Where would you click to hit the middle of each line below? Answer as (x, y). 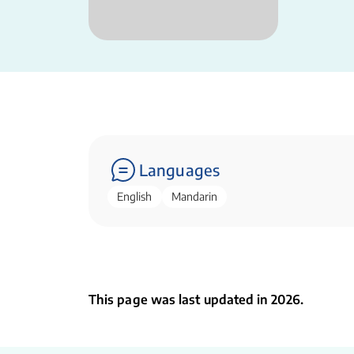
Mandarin (194, 196)
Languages (179, 169)
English (135, 196)
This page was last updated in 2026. (196, 299)
